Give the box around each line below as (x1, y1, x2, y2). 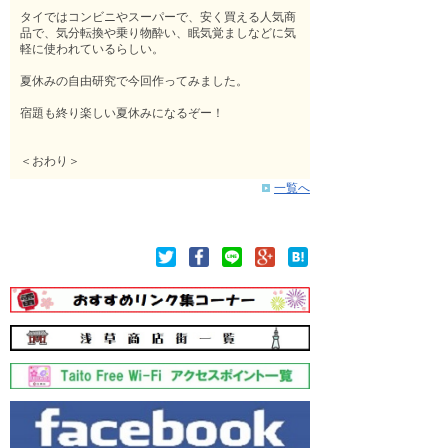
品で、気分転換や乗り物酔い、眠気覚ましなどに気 (20, 22, 296, 40)
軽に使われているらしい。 (20, 38, 164, 56)
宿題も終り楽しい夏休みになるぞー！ (20, 102, 224, 120)
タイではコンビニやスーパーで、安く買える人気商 (20, 6, 296, 24)
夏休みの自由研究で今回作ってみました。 (20, 70, 248, 88)
